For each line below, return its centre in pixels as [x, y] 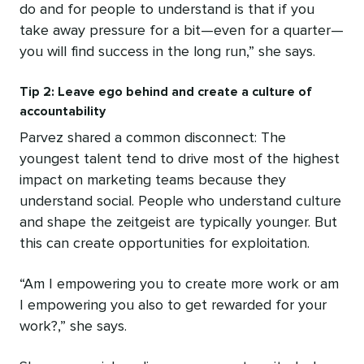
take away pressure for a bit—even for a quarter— [182, 31]
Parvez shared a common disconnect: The [153, 139]
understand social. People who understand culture [180, 202]
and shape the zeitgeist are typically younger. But [178, 223]
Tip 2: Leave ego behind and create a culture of [166, 92]
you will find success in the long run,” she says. [167, 52]
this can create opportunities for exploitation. [165, 244]
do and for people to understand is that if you [167, 10]
